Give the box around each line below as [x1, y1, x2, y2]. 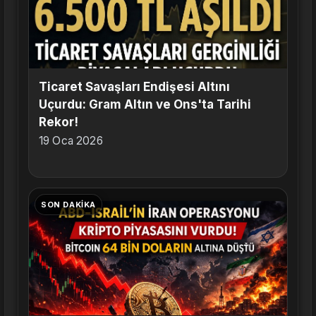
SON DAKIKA [41, 200, 96, 210]
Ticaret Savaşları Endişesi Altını [39, 80, 230, 95]
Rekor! [39, 115, 78, 130]
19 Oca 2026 [39, 134, 103, 148]
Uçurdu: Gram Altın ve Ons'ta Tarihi [39, 97, 251, 112]
